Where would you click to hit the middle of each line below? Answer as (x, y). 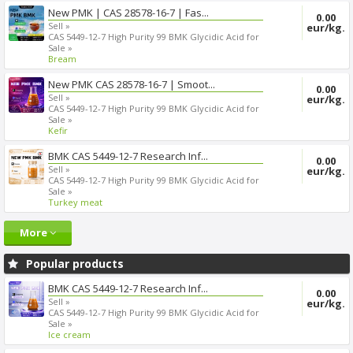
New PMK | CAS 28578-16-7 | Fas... (128, 13)
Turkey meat (75, 203)
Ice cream (69, 335)
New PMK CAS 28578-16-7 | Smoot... (131, 85)
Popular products (74, 264)
